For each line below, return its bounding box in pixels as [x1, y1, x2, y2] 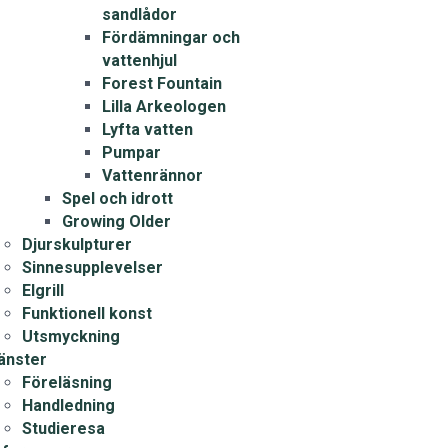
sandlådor [101, 5, 177, 24]
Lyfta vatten [101, 120, 193, 139]
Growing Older [61, 212, 171, 231]
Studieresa [21, 419, 105, 438]
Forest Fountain [101, 74, 222, 93]
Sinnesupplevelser [21, 258, 163, 277]
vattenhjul [101, 51, 177, 70]
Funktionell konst [21, 304, 152, 323]
